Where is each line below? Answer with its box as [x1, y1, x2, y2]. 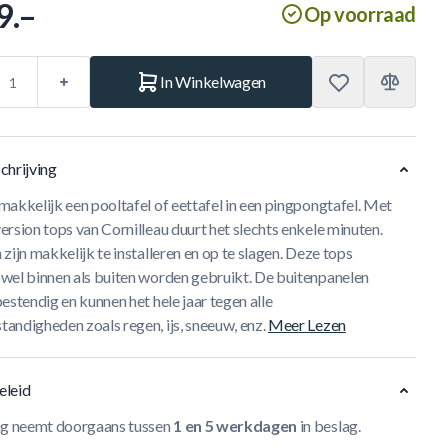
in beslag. [297, 416, 361, 435]
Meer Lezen [268, 315, 346, 334]
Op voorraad [304, 2, 416, 26]
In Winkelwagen [160, 72, 266, 91]
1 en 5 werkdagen [173, 416, 298, 435]
